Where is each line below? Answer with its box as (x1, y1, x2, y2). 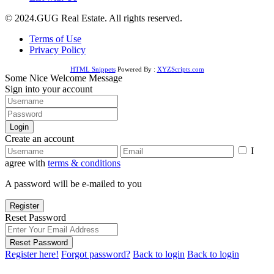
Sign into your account (5, 84, 92, 95)
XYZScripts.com (157, 65, 204, 73)
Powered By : (115, 65, 157, 73)
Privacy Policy (29, 45, 86, 56)
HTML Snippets (70, 65, 116, 73)
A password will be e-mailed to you (5, 179, 142, 190)
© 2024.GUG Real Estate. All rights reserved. (5, 13, 182, 24)
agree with (5, 158, 48, 169)
